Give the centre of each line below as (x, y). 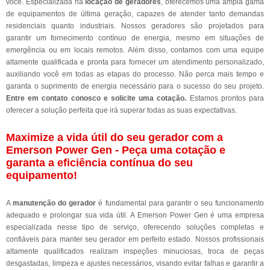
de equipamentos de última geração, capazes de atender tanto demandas (135, 14)
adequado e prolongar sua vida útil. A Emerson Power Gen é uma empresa (135, 215)
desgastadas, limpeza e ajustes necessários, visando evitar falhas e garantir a (135, 263)
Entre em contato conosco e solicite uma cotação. (96, 98)
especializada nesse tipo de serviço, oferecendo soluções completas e (135, 227)
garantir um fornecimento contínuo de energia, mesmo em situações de (135, 38)
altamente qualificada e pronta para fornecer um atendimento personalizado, (135, 62)
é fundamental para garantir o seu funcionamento (180, 203)
